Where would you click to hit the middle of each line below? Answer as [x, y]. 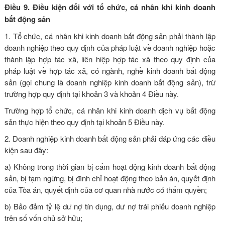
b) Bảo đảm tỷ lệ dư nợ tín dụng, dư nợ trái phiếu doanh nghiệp [110, 206]
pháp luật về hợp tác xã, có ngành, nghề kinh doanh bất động [110, 70]
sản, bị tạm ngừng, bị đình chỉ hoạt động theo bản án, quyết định [110, 178]
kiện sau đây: [26, 150]
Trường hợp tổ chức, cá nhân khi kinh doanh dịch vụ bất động [110, 110]
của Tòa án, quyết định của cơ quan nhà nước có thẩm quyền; [105, 189]
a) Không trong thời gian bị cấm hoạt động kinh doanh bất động [110, 166]
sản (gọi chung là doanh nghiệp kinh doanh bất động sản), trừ [110, 82]
